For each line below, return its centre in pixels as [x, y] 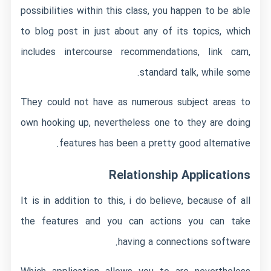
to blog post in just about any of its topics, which [135, 32]
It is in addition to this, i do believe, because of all [135, 201]
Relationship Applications [179, 176]
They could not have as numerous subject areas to [135, 103]
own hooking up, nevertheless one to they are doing [135, 123]
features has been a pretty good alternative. [155, 144]
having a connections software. [184, 242]
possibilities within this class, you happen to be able [135, 11]
